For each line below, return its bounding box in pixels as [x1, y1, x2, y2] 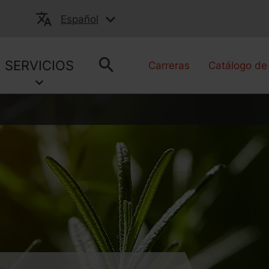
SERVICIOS [5, 58, 74, 73]
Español [60, 13, 98, 25]
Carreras [148, 59, 190, 71]
